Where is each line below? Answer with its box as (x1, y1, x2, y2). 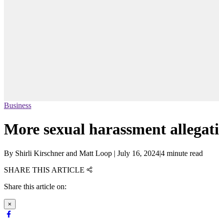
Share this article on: (4, 182, 66, 191)
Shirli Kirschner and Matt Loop (15, 149, 112, 157)
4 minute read (161, 149, 203, 157)
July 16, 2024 (117, 149, 159, 157)
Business (4, 101, 31, 110)
